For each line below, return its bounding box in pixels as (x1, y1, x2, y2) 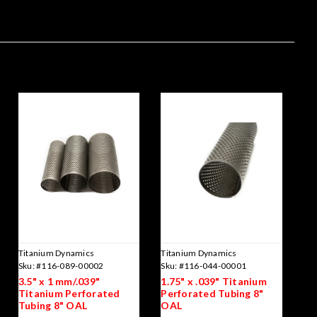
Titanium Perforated (18, 287, 120, 300)
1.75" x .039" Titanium (161, 275, 267, 288)
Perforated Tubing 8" (161, 287, 264, 300)
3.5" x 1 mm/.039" (18, 275, 100, 288)
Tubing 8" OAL (18, 299, 88, 312)
